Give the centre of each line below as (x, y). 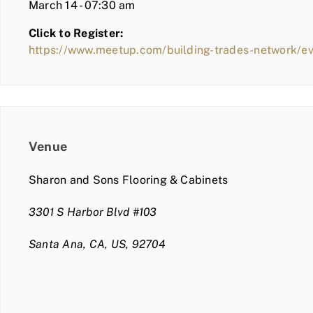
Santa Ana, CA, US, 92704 (97, 244)
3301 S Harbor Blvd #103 (93, 212)
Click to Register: (76, 33)
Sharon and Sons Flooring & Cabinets (129, 180)
